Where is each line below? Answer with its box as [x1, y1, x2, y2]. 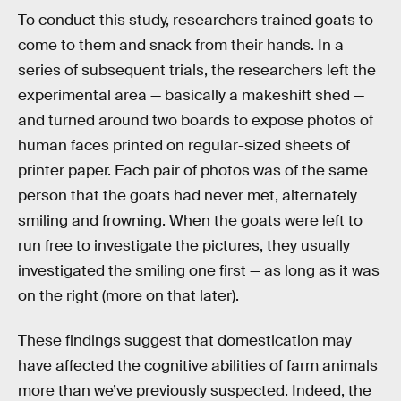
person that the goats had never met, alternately [18, 186, 357, 206]
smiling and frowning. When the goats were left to [18, 211, 363, 231]
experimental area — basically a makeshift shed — [18, 86, 364, 106]
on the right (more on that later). [18, 286, 239, 306]
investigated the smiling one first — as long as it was [18, 261, 380, 281]
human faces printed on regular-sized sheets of [18, 136, 350, 156]
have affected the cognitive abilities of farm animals [18, 355, 378, 375]
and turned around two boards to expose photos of [18, 111, 373, 131]
